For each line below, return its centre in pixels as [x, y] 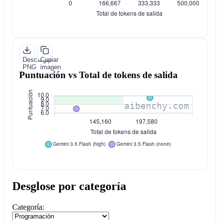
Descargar [37, 60]
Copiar [49, 60]
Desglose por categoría [69, 186]
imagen [50, 67]
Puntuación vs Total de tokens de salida [98, 75]
